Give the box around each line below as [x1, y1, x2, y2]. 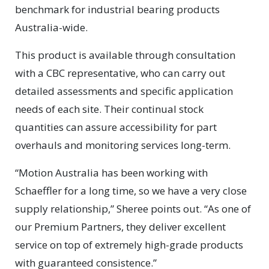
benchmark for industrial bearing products [15, 2, 220, 16]
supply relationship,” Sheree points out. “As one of [15, 202, 251, 216]
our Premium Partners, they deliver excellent [15, 220, 226, 234]
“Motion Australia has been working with [15, 166, 208, 180]
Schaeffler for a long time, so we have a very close [15, 184, 247, 198]
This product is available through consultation [15, 48, 235, 62]
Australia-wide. [15, 20, 88, 34]
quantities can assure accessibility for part [15, 120, 217, 134]
